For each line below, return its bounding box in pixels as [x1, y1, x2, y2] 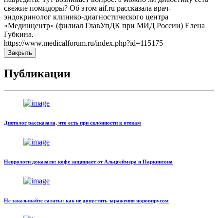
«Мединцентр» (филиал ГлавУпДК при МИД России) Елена [4, 21, 205, 30]
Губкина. [4, 30, 34, 38]
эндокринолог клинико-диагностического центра [4, 12, 168, 21]
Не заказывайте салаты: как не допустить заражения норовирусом [4, 198, 169, 204]
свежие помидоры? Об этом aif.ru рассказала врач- [4, 3, 171, 12]
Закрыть [8, 49, 32, 56]
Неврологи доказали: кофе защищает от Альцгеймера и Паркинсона [4, 159, 173, 165]
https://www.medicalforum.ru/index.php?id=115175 [4, 38, 163, 47]
